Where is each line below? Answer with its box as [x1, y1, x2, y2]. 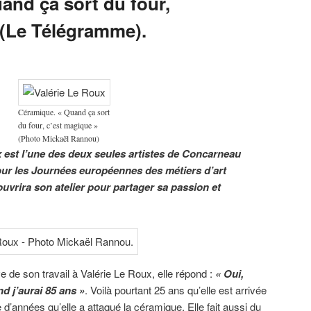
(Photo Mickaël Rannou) [17, 132, 99, 144]
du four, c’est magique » [17, 119, 98, 131]
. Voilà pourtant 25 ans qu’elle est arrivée [85, 282, 267, 297]
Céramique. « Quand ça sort [17, 106, 110, 117]
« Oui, [212, 265, 244, 281]
